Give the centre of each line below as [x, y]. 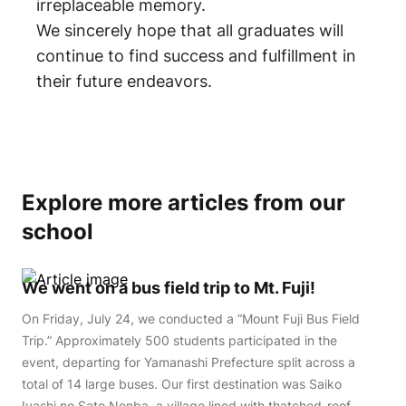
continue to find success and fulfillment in [196, 56]
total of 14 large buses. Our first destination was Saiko [182, 384]
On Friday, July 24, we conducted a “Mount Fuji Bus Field [191, 319]
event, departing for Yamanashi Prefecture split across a [188, 362]
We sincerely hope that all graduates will [190, 30]
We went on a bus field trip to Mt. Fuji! [169, 288]
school [58, 232]
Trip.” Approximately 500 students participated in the [179, 340]
